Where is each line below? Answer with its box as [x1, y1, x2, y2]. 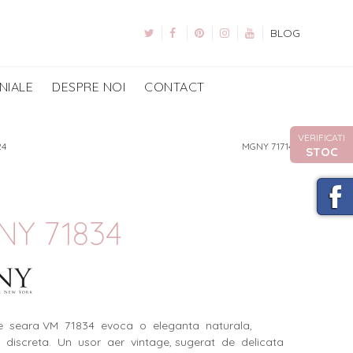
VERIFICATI [298, 132, 345, 143]
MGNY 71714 [241, 139, 295, 152]
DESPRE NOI [52, 78, 126, 95]
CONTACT [144, 78, 205, 95]
